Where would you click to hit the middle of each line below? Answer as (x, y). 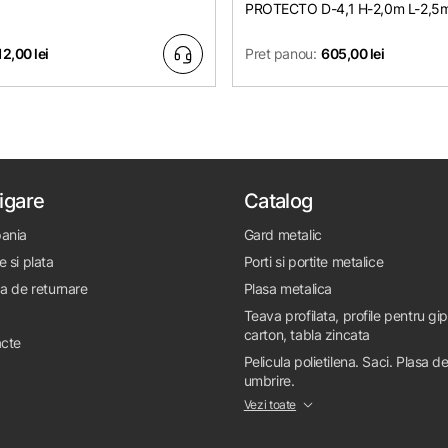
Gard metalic (282, 234)
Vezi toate (270, 404)
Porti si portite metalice (313, 261)
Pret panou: (281, 54)
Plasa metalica (287, 288)
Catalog (278, 200)
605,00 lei (352, 54)
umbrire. (269, 380)
